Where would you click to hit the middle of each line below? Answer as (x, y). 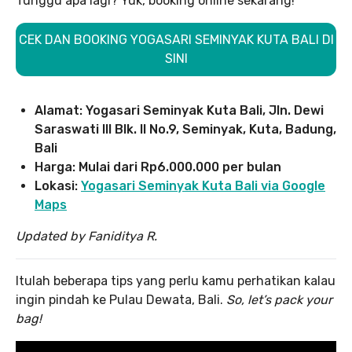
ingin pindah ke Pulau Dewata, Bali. (121, 300)
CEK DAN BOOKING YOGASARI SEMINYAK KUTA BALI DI (176, 40)
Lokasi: (58, 186)
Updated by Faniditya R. (86, 236)
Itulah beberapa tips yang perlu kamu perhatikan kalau (176, 281)
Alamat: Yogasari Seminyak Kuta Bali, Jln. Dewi (179, 111)
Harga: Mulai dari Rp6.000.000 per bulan (158, 167)
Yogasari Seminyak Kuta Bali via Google (203, 186)
